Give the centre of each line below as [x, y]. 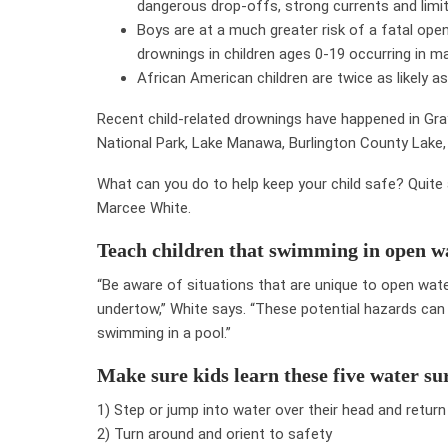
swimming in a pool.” [164, 332]
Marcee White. [144, 207]
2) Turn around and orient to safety [214, 433]
